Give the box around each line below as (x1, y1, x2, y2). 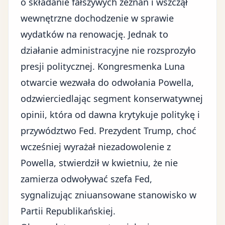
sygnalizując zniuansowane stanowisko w (21, 189, 196, 201)
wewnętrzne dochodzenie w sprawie (21, 12, 174, 24)
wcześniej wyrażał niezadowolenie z (21, 141, 171, 153)
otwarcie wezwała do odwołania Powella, (21, 76, 194, 88)
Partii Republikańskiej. (21, 205, 116, 217)
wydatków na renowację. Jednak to (21, 28, 168, 40)
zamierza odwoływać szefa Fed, (21, 173, 152, 185)
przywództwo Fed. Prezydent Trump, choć (21, 125, 196, 137)
